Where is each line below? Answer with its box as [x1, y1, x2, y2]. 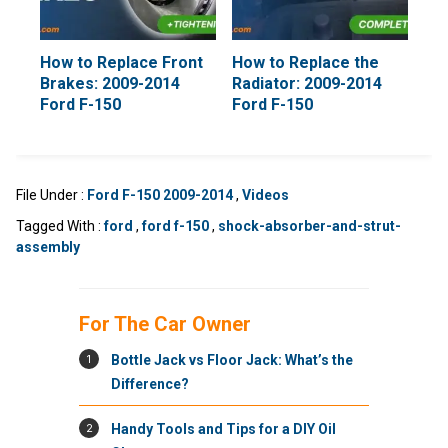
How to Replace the [232, 53, 379, 72]
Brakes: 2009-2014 [40, 74, 180, 93]
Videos [242, 187, 289, 203]
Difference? [111, 376, 189, 392]
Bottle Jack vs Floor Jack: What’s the [111, 352, 353, 368]
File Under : [16, 187, 87, 203]
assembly [16, 239, 80, 255]
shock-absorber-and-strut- [218, 218, 401, 234]
